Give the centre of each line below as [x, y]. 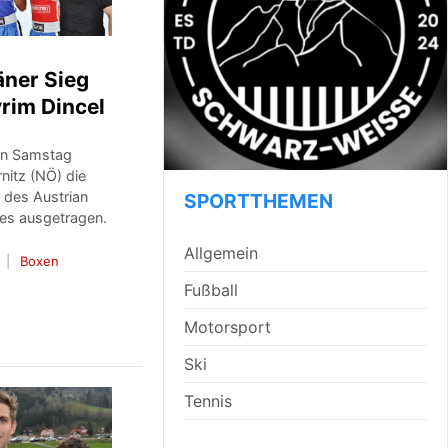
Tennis [207, 401]
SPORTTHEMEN [258, 201]
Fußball [210, 290]
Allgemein [220, 253]
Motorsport [227, 327]
